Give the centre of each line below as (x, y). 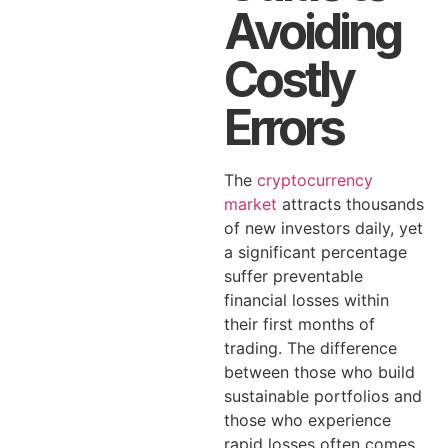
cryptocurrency (315, 180)
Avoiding (312, 31)
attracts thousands (350, 204)
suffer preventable (293, 276)
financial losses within (306, 300)
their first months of (299, 324)
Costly (288, 79)
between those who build (319, 372)
